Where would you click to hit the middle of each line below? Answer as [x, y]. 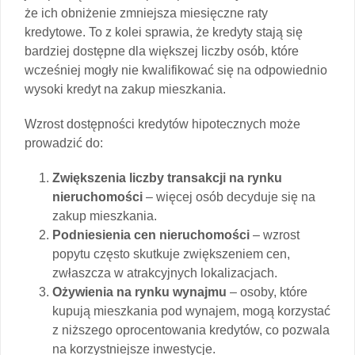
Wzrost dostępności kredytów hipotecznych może [162, 124]
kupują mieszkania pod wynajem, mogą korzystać [191, 311]
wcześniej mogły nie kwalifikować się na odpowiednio [176, 70]
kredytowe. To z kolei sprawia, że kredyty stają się [164, 32]
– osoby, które [267, 292]
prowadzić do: [64, 143]
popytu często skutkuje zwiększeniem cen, [171, 254]
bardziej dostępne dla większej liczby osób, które [162, 51]
